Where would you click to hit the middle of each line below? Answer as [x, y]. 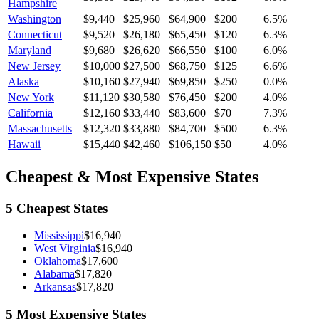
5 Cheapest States [57, 208]
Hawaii [24, 144]
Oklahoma [58, 261]
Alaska [23, 81]
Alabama [54, 274]
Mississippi [59, 236]
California [30, 113]
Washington [35, 19]
